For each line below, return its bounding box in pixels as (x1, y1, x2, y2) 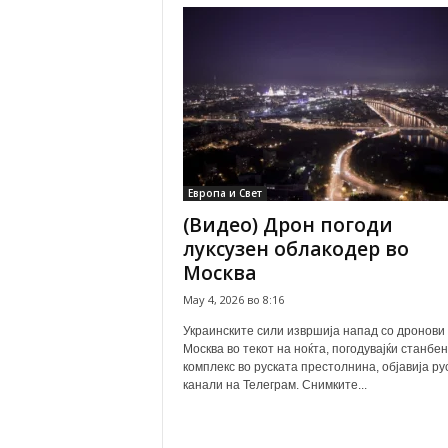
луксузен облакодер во (182, 236, 409, 262)
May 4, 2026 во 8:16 (182, 292, 284, 307)
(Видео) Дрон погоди (182, 212, 393, 238)
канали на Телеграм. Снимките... (182, 378, 367, 392)
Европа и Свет (187, 186, 262, 200)
